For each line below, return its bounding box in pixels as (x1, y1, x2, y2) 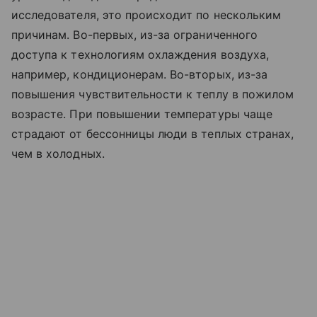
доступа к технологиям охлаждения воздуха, (11, 47, 269, 62)
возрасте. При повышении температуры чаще (11, 106, 272, 121)
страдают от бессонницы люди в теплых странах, (11, 126, 294, 141)
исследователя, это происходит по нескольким (11, 7, 282, 22)
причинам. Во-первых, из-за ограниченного (11, 27, 258, 42)
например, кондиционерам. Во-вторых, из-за (11, 67, 267, 81)
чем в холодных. (11, 146, 105, 161)
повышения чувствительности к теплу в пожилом (11, 86, 294, 101)
